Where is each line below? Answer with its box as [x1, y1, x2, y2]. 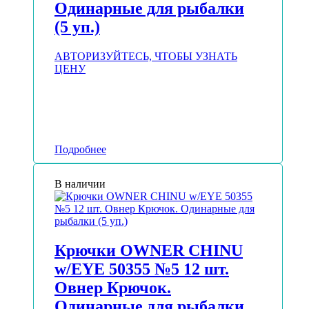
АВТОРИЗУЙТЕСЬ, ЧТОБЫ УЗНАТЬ [54, 50, 237, 63]
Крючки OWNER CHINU [54, 241, 243, 260]
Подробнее [54, 143, 106, 156]
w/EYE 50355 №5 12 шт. [54, 260, 229, 279]
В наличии [54, 178, 106, 190]
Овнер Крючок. [54, 279, 171, 297]
